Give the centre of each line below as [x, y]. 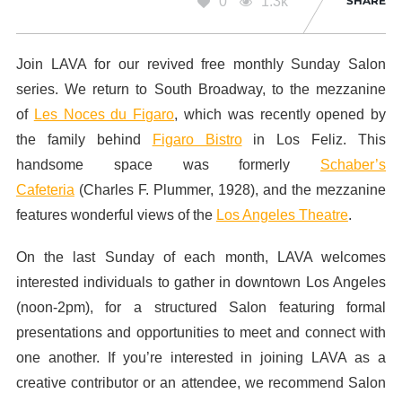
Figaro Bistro [197, 139]
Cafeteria [45, 189]
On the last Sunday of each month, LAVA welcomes [201, 257]
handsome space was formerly [168, 164]
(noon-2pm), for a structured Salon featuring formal [201, 307]
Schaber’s [354, 164]
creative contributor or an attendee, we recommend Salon [201, 382]
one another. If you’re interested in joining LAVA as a [201, 357]
